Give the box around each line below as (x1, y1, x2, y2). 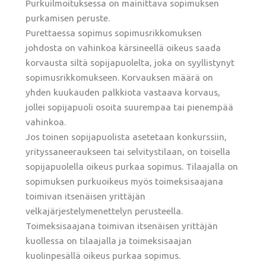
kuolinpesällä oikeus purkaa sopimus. (26, 250, 181, 261)
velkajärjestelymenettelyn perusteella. (26, 205, 183, 216)
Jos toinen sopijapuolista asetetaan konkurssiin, (26, 131, 227, 142)
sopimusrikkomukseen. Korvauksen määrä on (26, 72, 214, 83)
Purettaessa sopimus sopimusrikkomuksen (26, 27, 202, 38)
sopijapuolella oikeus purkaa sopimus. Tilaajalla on (26, 161, 239, 172)
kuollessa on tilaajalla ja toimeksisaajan (26, 235, 192, 246)
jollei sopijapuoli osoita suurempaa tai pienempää (26, 102, 234, 112)
